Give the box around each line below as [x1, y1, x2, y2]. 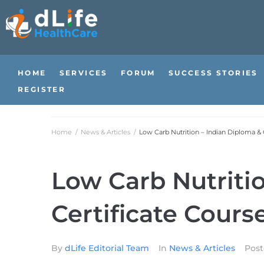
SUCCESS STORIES [168, 68, 258, 77]
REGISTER [18, 85, 66, 94]
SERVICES [59, 68, 108, 77]
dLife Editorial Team [65, 243, 149, 253]
